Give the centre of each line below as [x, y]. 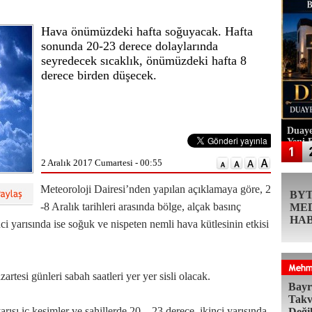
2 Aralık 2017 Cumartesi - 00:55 [102, 163]
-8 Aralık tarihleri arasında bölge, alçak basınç [141, 206]
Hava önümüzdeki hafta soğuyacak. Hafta [147, 31]
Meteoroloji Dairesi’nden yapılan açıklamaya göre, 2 [156, 189]
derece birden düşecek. [99, 75]
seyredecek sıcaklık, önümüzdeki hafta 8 [144, 61]
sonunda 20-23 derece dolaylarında [130, 46]
